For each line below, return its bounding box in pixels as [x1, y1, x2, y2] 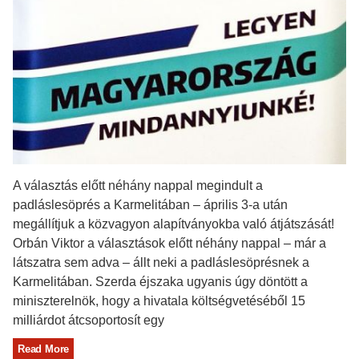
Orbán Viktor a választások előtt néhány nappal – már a [13, 236, 326, 250]
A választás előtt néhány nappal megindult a [13, 178, 263, 192]
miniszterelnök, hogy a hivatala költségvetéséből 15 [13, 293, 305, 308]
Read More [18, 342, 70, 355]
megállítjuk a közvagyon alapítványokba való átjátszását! [13, 216, 334, 231]
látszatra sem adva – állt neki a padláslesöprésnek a [13, 255, 309, 269]
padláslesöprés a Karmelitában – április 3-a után [13, 197, 288, 212]
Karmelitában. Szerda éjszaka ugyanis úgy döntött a [13, 274, 308, 288]
